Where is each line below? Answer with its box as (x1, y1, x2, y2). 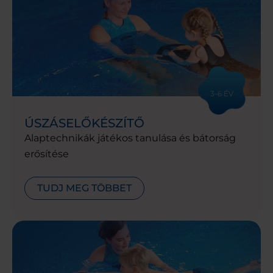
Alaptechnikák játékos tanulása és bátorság (24, 132, 236, 144)
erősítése (24, 147, 69, 160)
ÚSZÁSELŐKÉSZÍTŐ (24, 115, 144, 130)
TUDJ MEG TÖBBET (37, 182, 132, 194)
